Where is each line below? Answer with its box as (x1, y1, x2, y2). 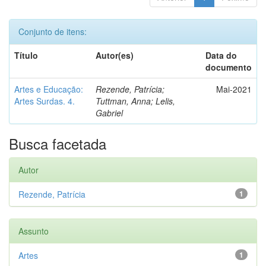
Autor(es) (96, 49, 134, 61)
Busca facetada (9, 133, 106, 154)
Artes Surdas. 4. (14, 95, 75, 107)
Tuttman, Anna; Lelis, (96, 95, 175, 107)
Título (14, 49, 38, 61)
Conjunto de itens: (18, 26, 87, 37)
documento (205, 61, 252, 73)
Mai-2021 (216, 83, 252, 95)
